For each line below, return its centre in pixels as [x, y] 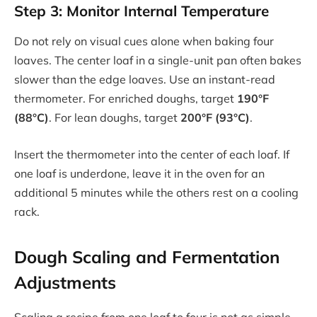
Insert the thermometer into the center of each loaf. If [152, 154]
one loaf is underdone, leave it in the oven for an [139, 173]
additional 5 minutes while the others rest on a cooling [156, 192]
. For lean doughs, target [115, 118]
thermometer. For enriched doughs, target [126, 99]
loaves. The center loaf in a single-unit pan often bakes [158, 60]
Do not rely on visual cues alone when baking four [144, 41]
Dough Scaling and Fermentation [147, 257]
